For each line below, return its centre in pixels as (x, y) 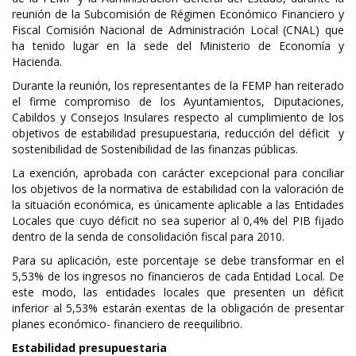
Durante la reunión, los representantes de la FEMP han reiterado (178, 85)
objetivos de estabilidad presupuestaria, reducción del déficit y (178, 133)
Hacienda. (37, 62)
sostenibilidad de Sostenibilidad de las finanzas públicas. (155, 149)
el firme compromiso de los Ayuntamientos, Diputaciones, (178, 101)
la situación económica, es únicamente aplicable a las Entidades (178, 205)
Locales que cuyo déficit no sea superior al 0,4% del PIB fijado (178, 221)
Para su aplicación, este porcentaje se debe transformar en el (178, 260)
